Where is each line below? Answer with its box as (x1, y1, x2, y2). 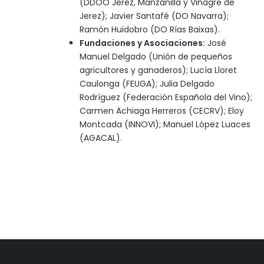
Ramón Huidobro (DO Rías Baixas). (80, 23, 220, 35)
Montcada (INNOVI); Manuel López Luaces (80, 118, 250, 130)
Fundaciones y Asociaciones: (80, 37, 205, 49)
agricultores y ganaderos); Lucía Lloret (80, 64, 237, 76)
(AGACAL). (80, 131, 122, 144)
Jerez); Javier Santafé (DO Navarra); (80, 9, 229, 22)
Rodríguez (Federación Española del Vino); (80, 91, 252, 103)
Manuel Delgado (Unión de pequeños (80, 50, 232, 62)
